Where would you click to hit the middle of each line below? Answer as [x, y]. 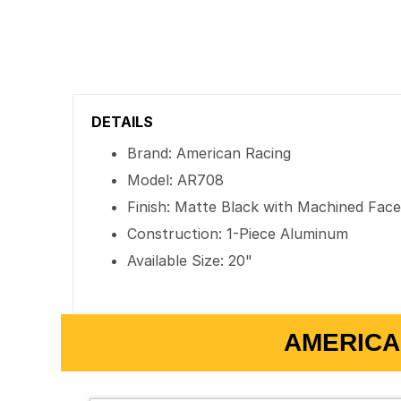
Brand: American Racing [209, 153]
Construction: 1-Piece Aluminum [238, 234]
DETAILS [123, 122]
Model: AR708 [176, 180]
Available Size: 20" [190, 260]
